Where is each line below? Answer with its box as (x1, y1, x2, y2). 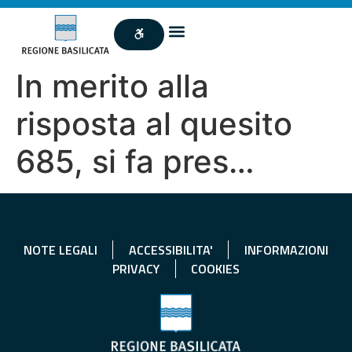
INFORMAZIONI (244, 240, 328, 259)
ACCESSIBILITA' (128, 240, 213, 259)
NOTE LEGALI (23, 240, 97, 259)
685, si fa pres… (16, 141, 255, 181)
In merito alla (16, 66, 209, 105)
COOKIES (191, 258, 240, 278)
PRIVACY (112, 258, 159, 278)
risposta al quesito (16, 104, 292, 143)
